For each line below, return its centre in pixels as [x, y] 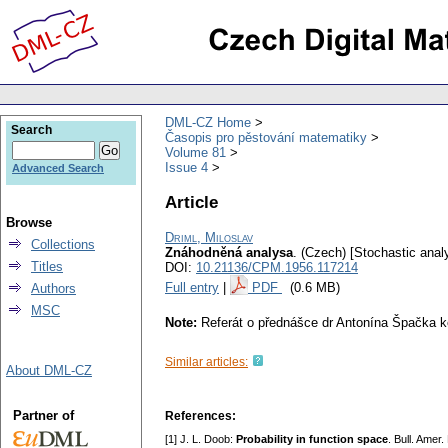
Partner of [43, 415]
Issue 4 [186, 167]
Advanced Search [58, 168]
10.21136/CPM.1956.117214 [277, 268]
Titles [47, 266]
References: [200, 416]
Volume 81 [195, 152]
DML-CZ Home [208, 122]
